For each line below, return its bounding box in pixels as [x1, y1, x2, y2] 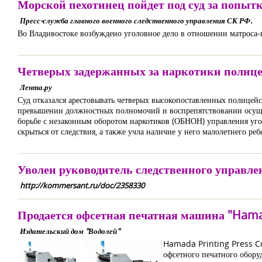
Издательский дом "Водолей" [20, 226, 120, 236]
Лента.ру [20, 82, 52, 92]
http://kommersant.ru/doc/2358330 [20, 180, 144, 191]
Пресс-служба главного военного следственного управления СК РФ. [20, 15, 252, 26]
